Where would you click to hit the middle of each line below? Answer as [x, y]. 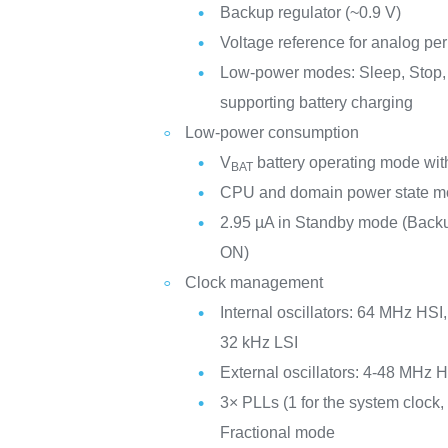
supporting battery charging [317, 102]
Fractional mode [278, 432]
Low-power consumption [272, 132]
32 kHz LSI [259, 342]
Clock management [254, 282]
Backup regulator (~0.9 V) [311, 12]
